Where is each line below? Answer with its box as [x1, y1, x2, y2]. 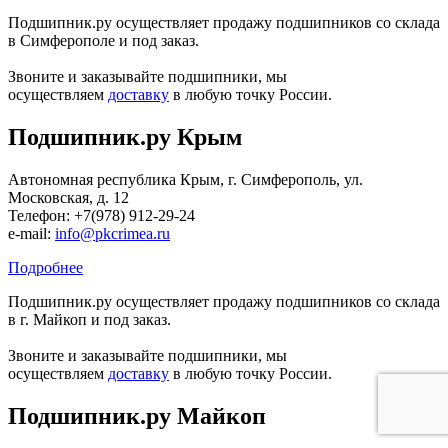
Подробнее [8, 259, 83, 277]
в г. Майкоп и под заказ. [8, 311, 171, 329]
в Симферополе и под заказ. [8, 32, 199, 50]
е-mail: [8, 225, 55, 243]
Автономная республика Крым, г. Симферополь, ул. [8, 171, 363, 189]
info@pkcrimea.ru [55, 225, 170, 243]
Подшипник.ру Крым [8, 124, 242, 151]
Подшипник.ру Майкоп [8, 403, 266, 430]
